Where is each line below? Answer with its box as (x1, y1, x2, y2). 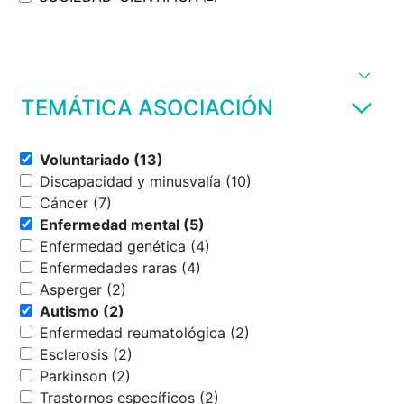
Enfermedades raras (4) (181, 258, 201, 277)
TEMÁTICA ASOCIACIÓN (21, 95, 273, 121)
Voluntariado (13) (133, 150, 163, 169)
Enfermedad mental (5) (183, 215, 205, 234)
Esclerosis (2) (113, 344, 133, 363)
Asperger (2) (106, 280, 126, 298)
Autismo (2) (103, 301, 124, 320)
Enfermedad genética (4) (190, 236, 210, 255)
